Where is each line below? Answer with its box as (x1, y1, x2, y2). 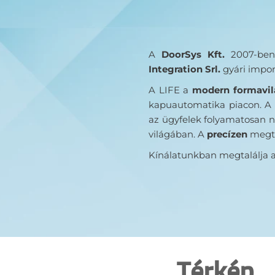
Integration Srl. (149, 63, 223, 75)
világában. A (149, 128, 204, 140)
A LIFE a (149, 83, 193, 96)
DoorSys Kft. (155, 48, 225, 60)
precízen (204, 128, 247, 140)
